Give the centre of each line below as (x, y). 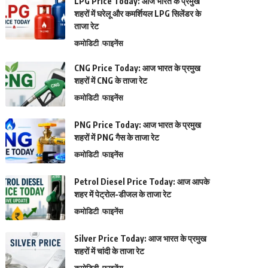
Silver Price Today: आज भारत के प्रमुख (141, 238)
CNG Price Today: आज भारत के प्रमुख (138, 68)
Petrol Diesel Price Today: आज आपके (142, 182)
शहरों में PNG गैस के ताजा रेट (117, 137)
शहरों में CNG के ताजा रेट (111, 80)
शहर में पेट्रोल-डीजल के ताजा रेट (123, 194)
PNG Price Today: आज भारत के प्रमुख (138, 125)
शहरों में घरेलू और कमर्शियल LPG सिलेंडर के (138, 13)
